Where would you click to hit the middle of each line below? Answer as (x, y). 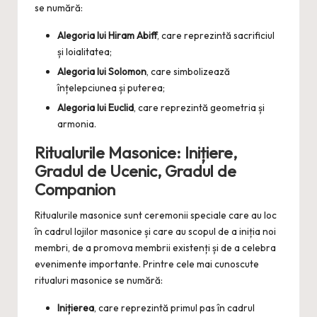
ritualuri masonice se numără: (99, 281)
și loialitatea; (85, 52)
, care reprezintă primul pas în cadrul (174, 308)
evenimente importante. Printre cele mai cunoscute (147, 264)
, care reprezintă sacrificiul (216, 36)
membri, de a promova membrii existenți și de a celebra (155, 248)
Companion (75, 190)
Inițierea (76, 308)
